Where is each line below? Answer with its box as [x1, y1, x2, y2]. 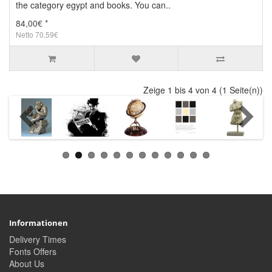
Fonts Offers [9, 245, 56, 258]
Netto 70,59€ [16, 29, 58, 39]
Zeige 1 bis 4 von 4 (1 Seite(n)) [143, 84, 263, 96]
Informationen [9, 217, 68, 229]
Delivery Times [9, 233, 66, 246]
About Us [9, 257, 44, 270]
